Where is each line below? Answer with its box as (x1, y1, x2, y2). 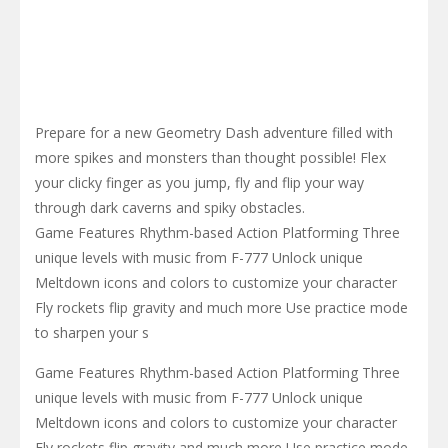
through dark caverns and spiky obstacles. (35, 197, 305, 217)
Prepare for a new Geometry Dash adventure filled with (35, 122, 393, 142)
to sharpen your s (35, 322, 149, 342)
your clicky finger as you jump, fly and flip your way (35, 172, 364, 192)
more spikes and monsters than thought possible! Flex (35, 147, 386, 167)
